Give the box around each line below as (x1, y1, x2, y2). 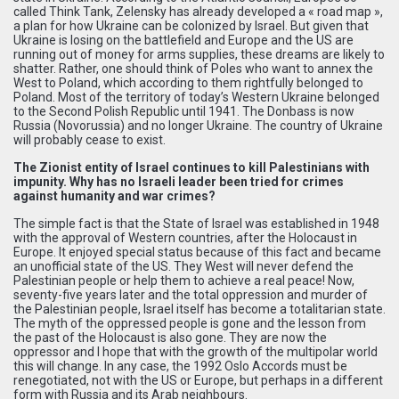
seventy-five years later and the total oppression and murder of (13, 287, 368, 302)
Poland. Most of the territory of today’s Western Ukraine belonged (13, 89, 379, 104)
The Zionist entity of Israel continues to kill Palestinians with (13, 159, 370, 175)
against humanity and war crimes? (13, 188, 216, 203)
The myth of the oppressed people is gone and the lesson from (13, 315, 366, 330)
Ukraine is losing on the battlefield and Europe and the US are (13, 32, 354, 47)
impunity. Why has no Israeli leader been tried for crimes (13, 174, 344, 189)
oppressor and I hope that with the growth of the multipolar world (13, 344, 378, 359)
